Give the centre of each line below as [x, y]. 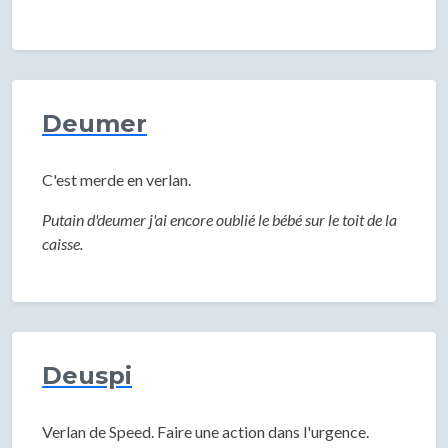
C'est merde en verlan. [116, 179]
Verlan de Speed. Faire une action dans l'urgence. [205, 431]
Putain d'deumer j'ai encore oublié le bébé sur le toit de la [219, 219]
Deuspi [87, 375]
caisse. [62, 243]
